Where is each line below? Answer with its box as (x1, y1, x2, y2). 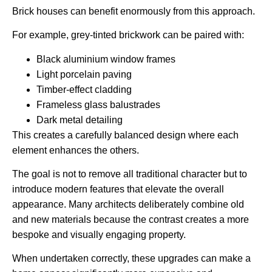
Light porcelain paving (36, 69, 132, 80)
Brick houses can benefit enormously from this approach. (12, 5, 255, 16)
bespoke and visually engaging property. (12, 229, 186, 240)
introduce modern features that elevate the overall (12, 183, 224, 194)
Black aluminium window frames (36, 53, 175, 64)
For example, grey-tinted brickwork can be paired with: (12, 30, 244, 41)
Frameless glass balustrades (36, 99, 160, 110)
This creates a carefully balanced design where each (12, 129, 239, 140)
